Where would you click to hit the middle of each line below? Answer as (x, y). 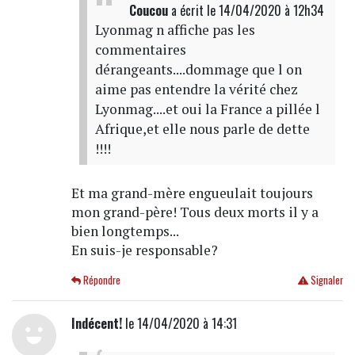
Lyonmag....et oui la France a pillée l (207, 109)
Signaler (325, 280)
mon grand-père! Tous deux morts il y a (195, 212)
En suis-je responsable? (144, 250)
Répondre (101, 280)
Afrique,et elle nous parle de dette (202, 128)
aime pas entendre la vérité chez (196, 89)
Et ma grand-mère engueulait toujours (192, 193)
